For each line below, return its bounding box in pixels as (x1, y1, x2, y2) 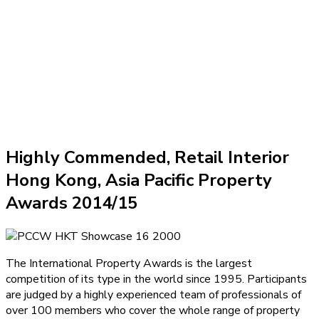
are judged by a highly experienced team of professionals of (6, 286, 301, 303)
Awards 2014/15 (6, 191, 137, 214)
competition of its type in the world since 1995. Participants (6, 271, 307, 287)
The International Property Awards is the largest (6, 255, 252, 271)
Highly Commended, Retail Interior (6, 145, 289, 169)
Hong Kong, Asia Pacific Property (6, 168, 272, 192)
